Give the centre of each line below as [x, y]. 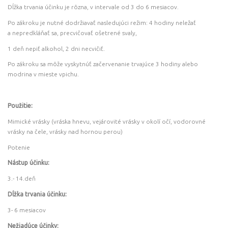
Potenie [19, 147]
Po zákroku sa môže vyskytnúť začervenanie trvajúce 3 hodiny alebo [103, 64]
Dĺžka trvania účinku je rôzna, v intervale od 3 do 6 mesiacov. [93, 7]
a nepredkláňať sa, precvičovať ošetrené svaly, [72, 33]
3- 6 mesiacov [26, 210]
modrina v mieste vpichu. [43, 74]
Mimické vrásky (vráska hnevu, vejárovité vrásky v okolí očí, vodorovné [106, 121]
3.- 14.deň [21, 179]
